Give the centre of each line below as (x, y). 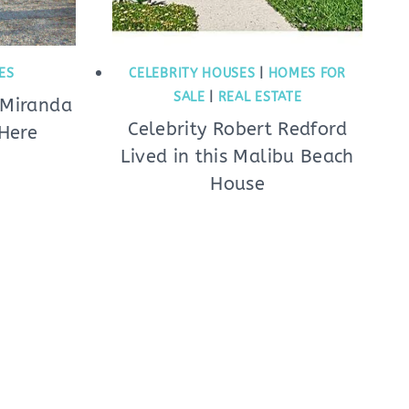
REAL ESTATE (260, 97)
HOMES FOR (307, 73)
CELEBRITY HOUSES (192, 73)
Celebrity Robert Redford (237, 129)
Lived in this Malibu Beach (237, 157)
